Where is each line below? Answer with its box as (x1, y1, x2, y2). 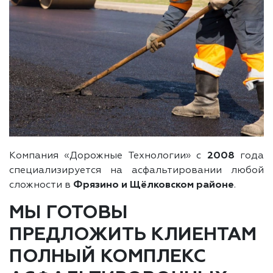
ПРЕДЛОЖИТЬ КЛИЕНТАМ (9, 225, 257, 244)
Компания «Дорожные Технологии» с (9, 151, 207, 161)
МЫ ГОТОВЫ (9, 204, 128, 222)
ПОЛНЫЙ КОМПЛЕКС (9, 247, 206, 266)
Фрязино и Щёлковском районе (73, 180, 234, 190)
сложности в (9, 180, 73, 190)
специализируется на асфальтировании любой (9, 165, 264, 175)
